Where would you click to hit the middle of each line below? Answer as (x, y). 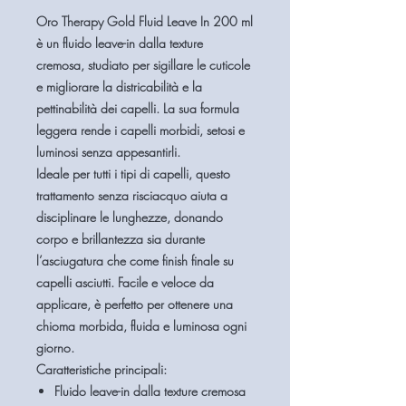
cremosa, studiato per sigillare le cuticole (143, 65)
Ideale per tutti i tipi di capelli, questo (133, 174)
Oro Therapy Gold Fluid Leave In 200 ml (145, 21)
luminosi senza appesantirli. (108, 152)
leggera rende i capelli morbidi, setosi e (140, 130)
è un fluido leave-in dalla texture (120, 43)
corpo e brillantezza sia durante (121, 239)
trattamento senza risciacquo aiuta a (132, 195)
